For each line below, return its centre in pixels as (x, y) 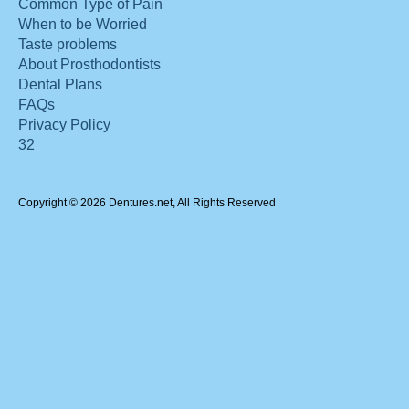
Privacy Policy (64, 125)
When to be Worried (83, 24)
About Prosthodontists (89, 64)
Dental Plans (60, 84)
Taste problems (68, 44)
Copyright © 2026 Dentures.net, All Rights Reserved (147, 203)
